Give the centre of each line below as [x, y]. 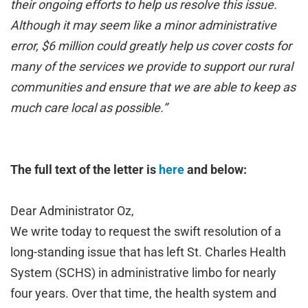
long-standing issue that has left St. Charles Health [148, 252]
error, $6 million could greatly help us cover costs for [151, 46]
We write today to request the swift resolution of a [146, 231]
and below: [216, 169]
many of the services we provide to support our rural [152, 66]
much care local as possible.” [89, 108]
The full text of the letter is [85, 169]
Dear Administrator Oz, [72, 211]
